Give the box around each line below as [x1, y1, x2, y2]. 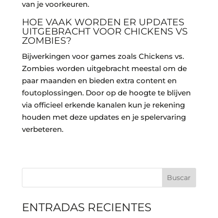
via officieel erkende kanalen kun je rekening [21, 100, 185, 110]
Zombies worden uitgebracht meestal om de [21, 64, 187, 73]
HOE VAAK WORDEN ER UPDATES [21, 17, 184, 28]
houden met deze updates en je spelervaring [21, 112, 186, 122]
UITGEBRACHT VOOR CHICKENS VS [21, 26, 188, 37]
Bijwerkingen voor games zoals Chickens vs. [21, 52, 184, 61]
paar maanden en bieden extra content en [21, 76, 177, 86]
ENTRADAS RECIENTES [21, 200, 151, 215]
